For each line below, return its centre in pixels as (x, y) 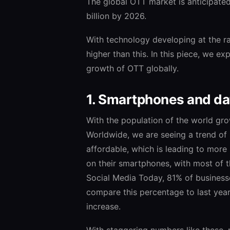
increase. (103, 206)
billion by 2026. (116, 16)
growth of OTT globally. (132, 68)
